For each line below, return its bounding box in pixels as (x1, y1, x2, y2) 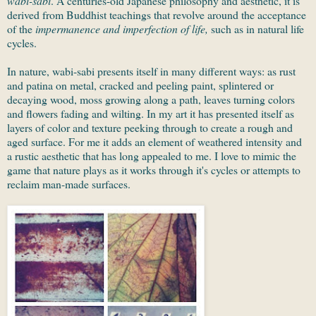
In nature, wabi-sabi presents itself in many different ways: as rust (7, 63, 296, 79)
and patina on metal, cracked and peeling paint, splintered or (7, 78, 274, 93)
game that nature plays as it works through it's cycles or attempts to (7, 162, 300, 178)
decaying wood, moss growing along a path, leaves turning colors (7, 92, 295, 107)
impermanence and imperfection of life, (35, 21, 211, 37)
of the (7, 21, 35, 37)
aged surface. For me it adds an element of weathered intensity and (7, 134, 302, 150)
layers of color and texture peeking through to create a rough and (7, 120, 293, 135)
